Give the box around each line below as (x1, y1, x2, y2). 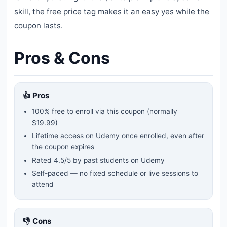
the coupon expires (32, 142, 94, 151)
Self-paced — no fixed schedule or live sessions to (32, 169, 198, 177)
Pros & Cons (14, 48, 110, 68)
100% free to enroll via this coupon (32, 107, 145, 116)
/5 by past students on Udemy (64, 156, 165, 164)
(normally (145, 107, 177, 116)
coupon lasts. (14, 20, 63, 30)
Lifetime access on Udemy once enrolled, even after (32, 131, 204, 140)
